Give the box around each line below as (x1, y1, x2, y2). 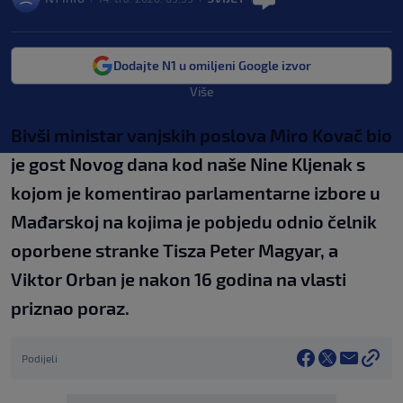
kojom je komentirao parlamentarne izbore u (11, 182, 381, 203)
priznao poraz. (11, 297, 130, 318)
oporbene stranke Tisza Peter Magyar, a (11, 239, 338, 261)
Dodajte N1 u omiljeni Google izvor (113, 58, 311, 73)
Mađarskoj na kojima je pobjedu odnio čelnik (11, 210, 377, 232)
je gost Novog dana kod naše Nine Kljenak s (11, 153, 365, 175)
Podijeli (22, 352, 58, 364)
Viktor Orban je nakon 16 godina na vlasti (11, 268, 346, 290)
